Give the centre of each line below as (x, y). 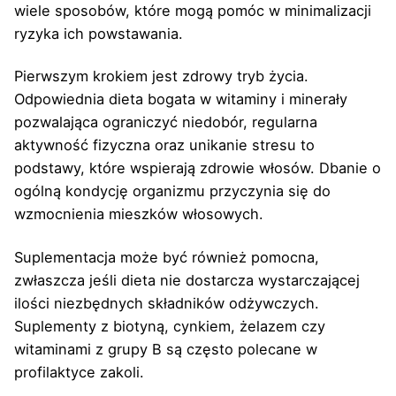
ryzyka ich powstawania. (99, 34)
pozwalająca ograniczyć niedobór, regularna (166, 122)
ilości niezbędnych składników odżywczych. (167, 303)
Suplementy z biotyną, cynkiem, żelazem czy (170, 326)
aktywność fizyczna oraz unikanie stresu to (164, 145)
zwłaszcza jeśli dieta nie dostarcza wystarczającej (187, 280)
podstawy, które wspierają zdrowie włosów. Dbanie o (198, 168)
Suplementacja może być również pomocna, (167, 257)
